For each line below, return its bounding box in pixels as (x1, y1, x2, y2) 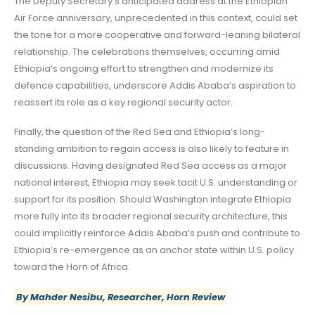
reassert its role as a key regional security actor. (14, 95, 233, 109)
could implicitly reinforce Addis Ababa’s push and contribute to (14, 226, 300, 240)
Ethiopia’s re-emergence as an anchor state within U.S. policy (14, 243, 294, 257)
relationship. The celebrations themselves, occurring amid (14, 44, 280, 58)
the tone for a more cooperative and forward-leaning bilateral (14, 27, 300, 41)
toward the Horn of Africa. (14, 260, 130, 274)
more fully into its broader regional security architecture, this (14, 210, 288, 224)
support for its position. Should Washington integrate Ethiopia (14, 193, 291, 207)
